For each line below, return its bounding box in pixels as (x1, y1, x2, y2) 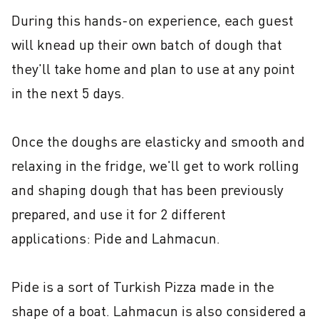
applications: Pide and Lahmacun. (11, 229, 220, 247)
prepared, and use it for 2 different (11, 205, 226, 223)
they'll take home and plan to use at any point (11, 60, 295, 78)
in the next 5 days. (11, 84, 125, 102)
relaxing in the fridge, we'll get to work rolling (11, 157, 299, 174)
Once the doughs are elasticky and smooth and (11, 132, 305, 150)
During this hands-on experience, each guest (11, 11, 293, 29)
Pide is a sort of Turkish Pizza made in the (11, 278, 274, 296)
